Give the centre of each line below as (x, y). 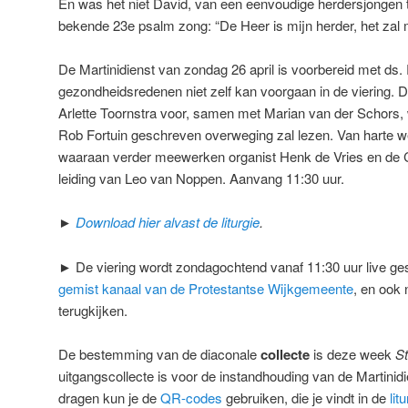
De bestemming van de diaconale (159, 354)
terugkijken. (93, 310)
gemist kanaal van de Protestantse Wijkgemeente (206, 288)
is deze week (352, 354)
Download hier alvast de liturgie (168, 222)
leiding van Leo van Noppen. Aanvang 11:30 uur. (201, 178)
